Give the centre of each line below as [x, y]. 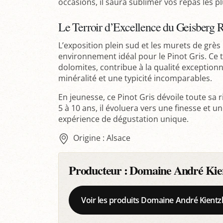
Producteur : [99, 170]
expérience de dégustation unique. [123, 119]
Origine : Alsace [102, 138]
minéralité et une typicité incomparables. [135, 78]
